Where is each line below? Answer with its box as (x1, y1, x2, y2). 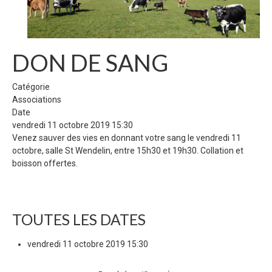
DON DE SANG (12, 48, 168, 76)
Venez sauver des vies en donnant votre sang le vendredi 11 (12, 132, 241, 143)
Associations (12, 94, 61, 104)
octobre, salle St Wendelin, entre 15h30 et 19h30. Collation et (12, 145, 243, 155)
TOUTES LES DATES (12, 210, 146, 228)
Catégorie (12, 81, 50, 92)
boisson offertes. (12, 158, 78, 168)
